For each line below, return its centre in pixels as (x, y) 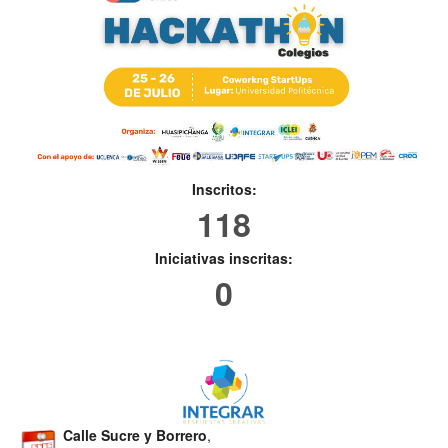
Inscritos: (224, 189)
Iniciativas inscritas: (224, 258)
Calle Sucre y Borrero (135, 435)
